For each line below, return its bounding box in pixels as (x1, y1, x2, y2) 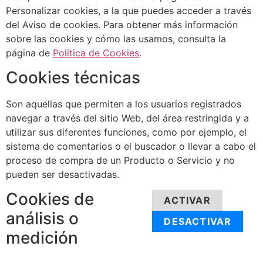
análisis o (6, 208, 79, 229)
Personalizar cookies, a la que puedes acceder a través (6, 4, 251, 16)
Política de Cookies (53, 46, 139, 59)
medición (6, 228, 78, 248)
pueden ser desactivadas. (6, 168, 119, 181)
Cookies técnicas (6, 68, 140, 88)
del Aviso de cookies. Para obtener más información (6, 18, 238, 31)
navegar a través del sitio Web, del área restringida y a (6, 112, 249, 124)
